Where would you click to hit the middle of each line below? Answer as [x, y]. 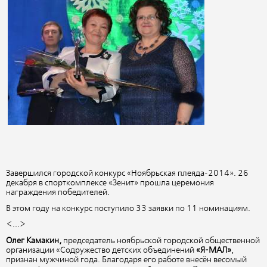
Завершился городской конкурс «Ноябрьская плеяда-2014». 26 [127, 173]
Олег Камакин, [34, 241]
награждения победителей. [59, 192]
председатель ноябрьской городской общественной [161, 241]
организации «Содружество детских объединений [101, 251]
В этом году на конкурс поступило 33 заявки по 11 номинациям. [129, 208]
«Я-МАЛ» [214, 251]
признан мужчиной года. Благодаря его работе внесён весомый [126, 260]
